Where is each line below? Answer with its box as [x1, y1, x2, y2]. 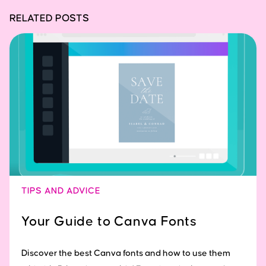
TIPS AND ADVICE [21, 186, 101, 195]
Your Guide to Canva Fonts [21, 214, 197, 229]
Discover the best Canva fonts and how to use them [21, 248, 230, 258]
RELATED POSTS [9, 13, 89, 24]
